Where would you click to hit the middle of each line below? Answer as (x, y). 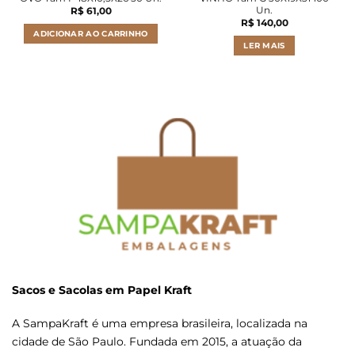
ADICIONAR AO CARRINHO (91, 33)
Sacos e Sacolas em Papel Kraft (102, 290)
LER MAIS (264, 45)
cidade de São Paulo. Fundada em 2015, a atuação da (157, 341)
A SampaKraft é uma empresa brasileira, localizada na (160, 323)
